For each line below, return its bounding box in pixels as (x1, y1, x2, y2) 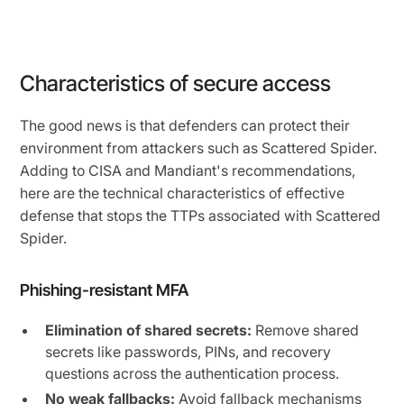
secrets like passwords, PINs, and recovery (45, 343, 332, 362)
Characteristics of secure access (20, 70, 332, 97)
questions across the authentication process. (45, 364, 340, 383)
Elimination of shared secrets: (45, 321, 252, 340)
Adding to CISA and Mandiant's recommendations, (20, 161, 356, 180)
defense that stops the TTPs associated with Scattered (20, 207, 381, 225)
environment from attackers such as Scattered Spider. (20, 139, 378, 158)
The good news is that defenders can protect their (20, 116, 351, 135)
